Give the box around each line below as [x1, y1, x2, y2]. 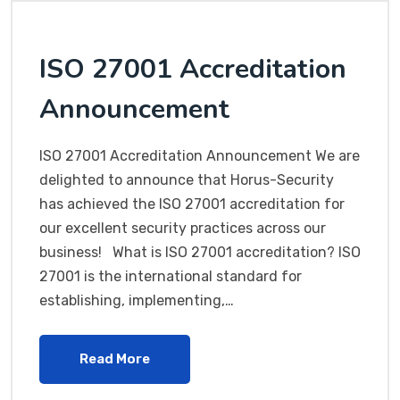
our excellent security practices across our [39, 220, 326, 237]
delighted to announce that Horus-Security [39, 171, 334, 189]
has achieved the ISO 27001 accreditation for [39, 196, 345, 213]
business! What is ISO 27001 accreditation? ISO [39, 244, 361, 262]
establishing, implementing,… [39, 292, 234, 310]
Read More [79, 351, 150, 368]
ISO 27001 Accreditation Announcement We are [39, 147, 360, 165]
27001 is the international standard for [39, 268, 302, 286]
